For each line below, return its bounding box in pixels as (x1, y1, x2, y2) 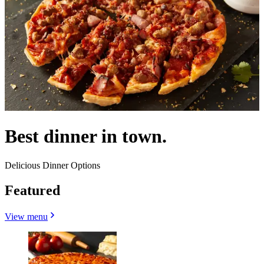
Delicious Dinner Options (5, 160, 100, 170)
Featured (5, 182, 60, 198)
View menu (5, 211, 48, 222)
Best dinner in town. (5, 126, 167, 147)
